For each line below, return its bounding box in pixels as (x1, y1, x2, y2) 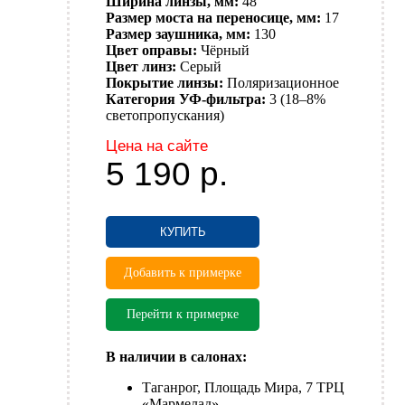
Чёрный (201, 42, 250, 59)
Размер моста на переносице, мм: (106, 10, 321, 26)
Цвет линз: (106, 59, 176, 75)
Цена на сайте (106, 137, 208, 155)
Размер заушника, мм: (106, 26, 250, 42)
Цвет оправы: (106, 42, 197, 59)
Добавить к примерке (124, 266, 241, 280)
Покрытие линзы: (106, 75, 223, 91)
